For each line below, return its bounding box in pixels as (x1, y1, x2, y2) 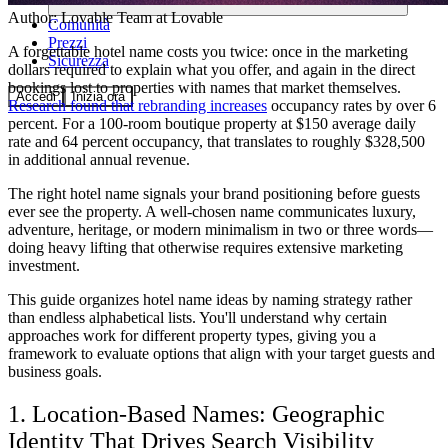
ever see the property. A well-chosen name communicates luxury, (8, 203, 416, 221)
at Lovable (152, 9, 223, 27)
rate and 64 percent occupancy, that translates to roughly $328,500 (8, 133, 425, 151)
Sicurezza (48, 51, 109, 69)
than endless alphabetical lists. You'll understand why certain (8, 309, 387, 327)
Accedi (16, 88, 56, 104)
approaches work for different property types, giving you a (8, 327, 376, 345)
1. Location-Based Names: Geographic (8, 400, 385, 427)
